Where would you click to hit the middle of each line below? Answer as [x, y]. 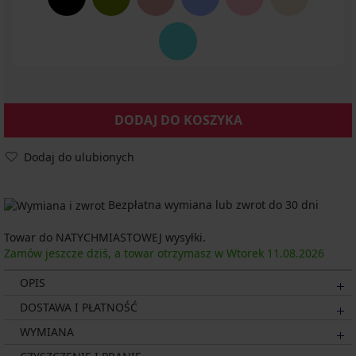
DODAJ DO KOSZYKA [178, 120]
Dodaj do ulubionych [79, 157]
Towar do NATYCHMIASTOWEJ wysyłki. [105, 238]
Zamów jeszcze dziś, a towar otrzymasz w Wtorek [135, 253]
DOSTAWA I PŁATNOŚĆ [79, 308]
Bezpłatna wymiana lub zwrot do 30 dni [212, 205]
